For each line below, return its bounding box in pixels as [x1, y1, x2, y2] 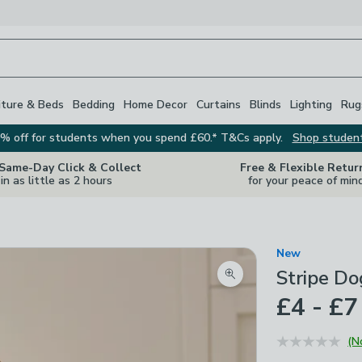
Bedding [73, 96, 115, 112]
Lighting [290, 96, 332, 112]
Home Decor [124, 96, 187, 112]
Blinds [250, 96, 281, 112]
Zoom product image [229, 274, 347, 293]
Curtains [196, 96, 241, 112]
